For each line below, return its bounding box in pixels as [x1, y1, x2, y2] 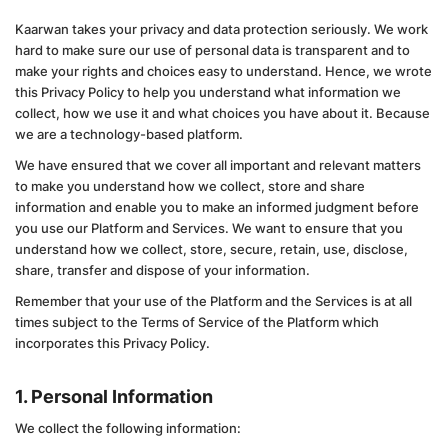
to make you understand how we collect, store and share [15, 178, 365, 194]
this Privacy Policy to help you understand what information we [15, 84, 401, 100]
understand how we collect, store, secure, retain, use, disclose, [15, 241, 408, 257]
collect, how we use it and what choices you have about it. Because [15, 105, 430, 121]
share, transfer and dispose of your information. [15, 262, 310, 278]
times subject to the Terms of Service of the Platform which [15, 314, 379, 330]
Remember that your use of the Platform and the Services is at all [15, 293, 412, 309]
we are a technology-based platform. [15, 126, 243, 142]
